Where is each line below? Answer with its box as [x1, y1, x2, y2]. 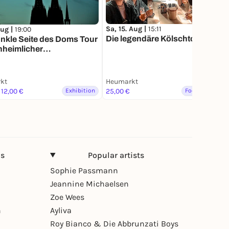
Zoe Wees [50, 192, 84, 202]
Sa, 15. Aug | [106, 25, 148, 34]
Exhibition [65, 86, 95, 94]
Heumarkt [106, 77, 138, 86]
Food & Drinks [185, 86, 226, 94]
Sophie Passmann [50, 165, 118, 175]
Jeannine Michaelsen [50, 178, 129, 189]
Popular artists [88, 150, 145, 160]
